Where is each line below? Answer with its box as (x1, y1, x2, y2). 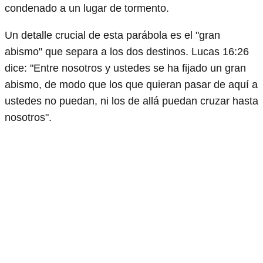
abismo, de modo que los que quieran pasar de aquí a (5, 79, 258, 90)
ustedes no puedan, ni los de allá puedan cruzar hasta (5, 95, 258, 107)
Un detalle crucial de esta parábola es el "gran (5, 29, 220, 41)
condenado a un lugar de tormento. (5, 2, 169, 14)
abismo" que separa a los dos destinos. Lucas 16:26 (5, 46, 249, 58)
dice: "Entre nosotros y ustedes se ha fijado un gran (5, 62, 246, 74)
